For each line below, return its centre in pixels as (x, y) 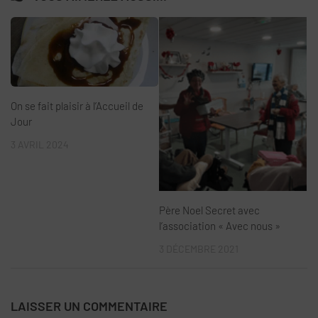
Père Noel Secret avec (209, 210)
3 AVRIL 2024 (40, 144)
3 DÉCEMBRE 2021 (199, 248)
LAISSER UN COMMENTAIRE (89, 306)
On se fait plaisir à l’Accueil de (77, 105)
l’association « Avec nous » (220, 225)
